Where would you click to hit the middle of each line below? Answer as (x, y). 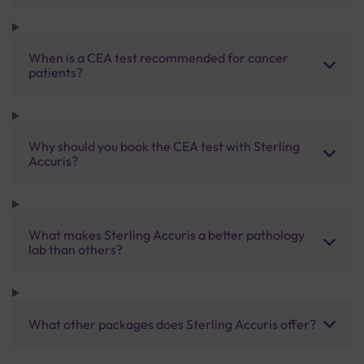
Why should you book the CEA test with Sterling (164, 146)
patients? (56, 72)
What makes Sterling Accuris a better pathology (167, 234)
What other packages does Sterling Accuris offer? (172, 324)
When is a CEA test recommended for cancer (158, 57)
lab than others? (76, 249)
